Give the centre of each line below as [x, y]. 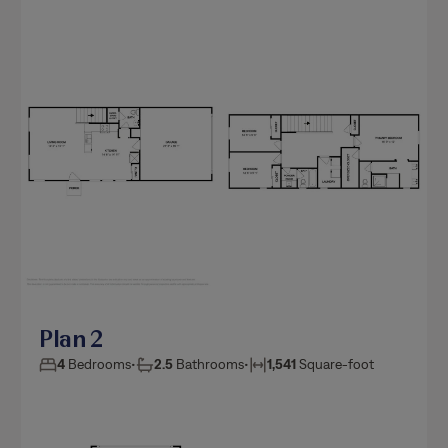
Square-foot [335, 364]
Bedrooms [98, 364]
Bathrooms [209, 364]
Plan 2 [71, 339]
